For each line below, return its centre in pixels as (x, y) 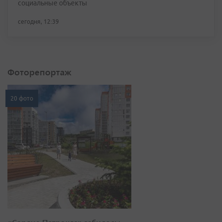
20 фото (22, 99)
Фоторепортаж (39, 72)
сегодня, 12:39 (38, 22)
